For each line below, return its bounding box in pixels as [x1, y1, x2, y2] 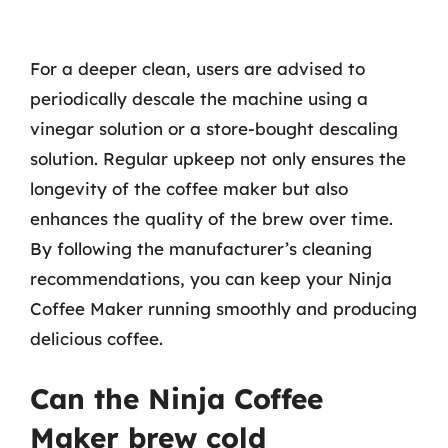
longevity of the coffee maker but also [30, 177, 348, 199]
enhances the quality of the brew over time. [30, 207, 393, 229]
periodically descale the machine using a [30, 87, 368, 109]
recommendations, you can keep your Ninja [30, 267, 392, 289]
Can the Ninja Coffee [30, 381, 323, 416]
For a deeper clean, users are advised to [30, 57, 365, 79]
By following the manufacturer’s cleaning [30, 237, 372, 259]
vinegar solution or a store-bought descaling [30, 117, 398, 139]
